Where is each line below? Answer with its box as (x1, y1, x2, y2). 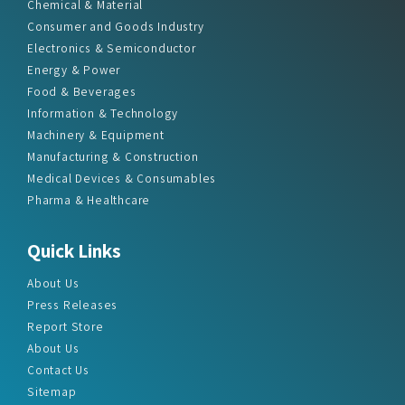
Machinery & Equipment (27, 126, 165, 143)
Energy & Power (27, 61, 121, 78)
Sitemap (27, 382, 77, 400)
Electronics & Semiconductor (27, 39, 196, 56)
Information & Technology (27, 104, 179, 121)
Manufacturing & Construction (27, 147, 199, 165)
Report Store (27, 317, 104, 334)
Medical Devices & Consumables (27, 169, 217, 186)
